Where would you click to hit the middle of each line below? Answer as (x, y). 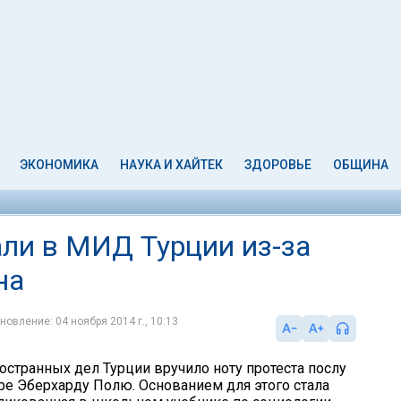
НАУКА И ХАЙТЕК (172, 165)
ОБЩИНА (360, 165)
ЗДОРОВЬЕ (277, 165)
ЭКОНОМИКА (60, 165)
